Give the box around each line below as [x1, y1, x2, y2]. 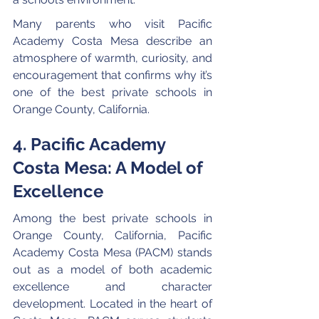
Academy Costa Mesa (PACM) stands [13, 245, 215, 259]
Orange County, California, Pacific [13, 228, 215, 242]
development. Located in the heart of [13, 296, 215, 310]
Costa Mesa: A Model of [13, 157, 207, 178]
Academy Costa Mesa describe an [13, 33, 215, 48]
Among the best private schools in [13, 211, 215, 225]
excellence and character [13, 279, 215, 293]
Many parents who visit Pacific [13, 16, 215, 31]
